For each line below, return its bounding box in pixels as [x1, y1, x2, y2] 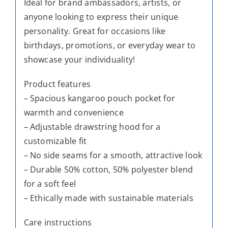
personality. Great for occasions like [23, 25, 166, 37]
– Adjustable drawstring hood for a [23, 121, 161, 132]
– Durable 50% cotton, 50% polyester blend [23, 163, 193, 175]
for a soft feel [23, 178, 76, 189]
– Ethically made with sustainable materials [23, 192, 193, 204]
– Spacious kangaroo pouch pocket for [23, 92, 176, 104]
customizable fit [23, 135, 87, 147]
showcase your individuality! [23, 53, 135, 65]
